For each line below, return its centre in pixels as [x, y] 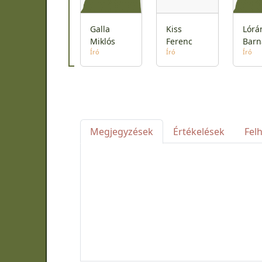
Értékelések [199, 132]
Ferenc [180, 42]
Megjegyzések [122, 132]
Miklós [103, 42]
